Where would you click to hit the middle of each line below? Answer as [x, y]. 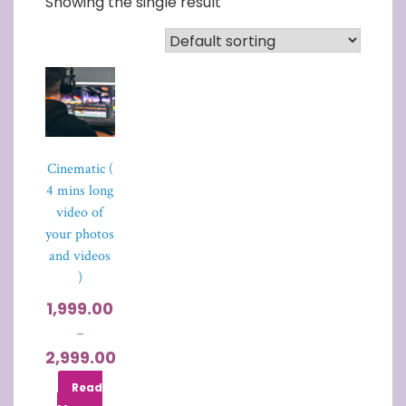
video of [80, 212]
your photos [80, 234]
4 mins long [80, 190]
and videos [80, 256]
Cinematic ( [80, 169]
